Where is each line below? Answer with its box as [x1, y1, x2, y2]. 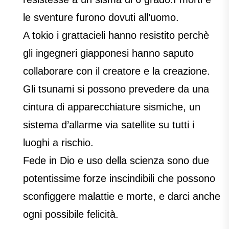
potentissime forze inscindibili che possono [23, 173, 215, 185]
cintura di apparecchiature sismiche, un [23, 101, 200, 113]
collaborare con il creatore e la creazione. [23, 65, 210, 77]
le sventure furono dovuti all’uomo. [23, 12, 179, 24]
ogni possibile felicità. [23, 209, 119, 220]
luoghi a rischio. [23, 137, 94, 149]
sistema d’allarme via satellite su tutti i [23, 119, 194, 131]
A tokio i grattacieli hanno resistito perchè [23, 30, 209, 41]
